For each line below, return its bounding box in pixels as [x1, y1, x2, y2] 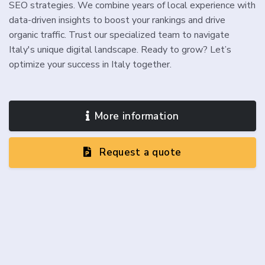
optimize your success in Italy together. [9, 58, 172, 72]
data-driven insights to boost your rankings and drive [9, 14, 225, 27]
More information [94, 109, 179, 123]
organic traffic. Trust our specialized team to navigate [9, 28, 230, 42]
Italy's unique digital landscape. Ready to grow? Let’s [9, 43, 231, 57]
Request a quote [96, 146, 182, 160]
